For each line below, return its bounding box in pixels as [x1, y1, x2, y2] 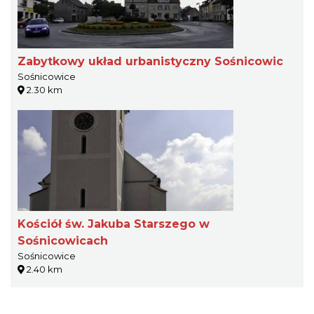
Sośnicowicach [18, 234, 108, 248]
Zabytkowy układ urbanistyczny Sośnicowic [18, 55, 283, 69]
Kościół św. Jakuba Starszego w [18, 217, 210, 231]
